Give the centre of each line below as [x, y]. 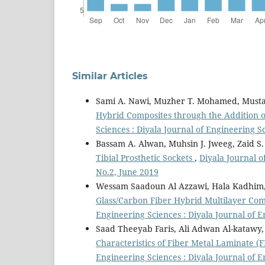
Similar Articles [110, 76]
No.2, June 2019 [127, 172]
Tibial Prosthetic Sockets [145, 157]
